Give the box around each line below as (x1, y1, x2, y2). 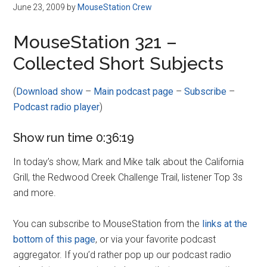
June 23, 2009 (13, 2, 66, 12)
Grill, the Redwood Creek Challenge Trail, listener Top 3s (13, 172, 243, 183)
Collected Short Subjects (13, 53, 224, 74)
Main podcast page (94, 86, 174, 97)
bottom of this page (13, 234, 96, 245)
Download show (16, 86, 83, 97)
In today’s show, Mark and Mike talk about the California (13, 156, 244, 167)
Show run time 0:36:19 (13, 131, 135, 145)
